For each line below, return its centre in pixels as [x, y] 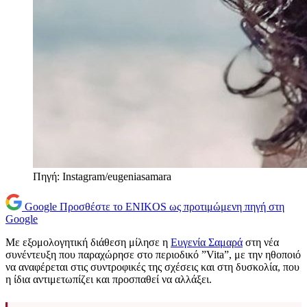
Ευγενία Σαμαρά [207, 243]
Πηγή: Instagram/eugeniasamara [102, 177]
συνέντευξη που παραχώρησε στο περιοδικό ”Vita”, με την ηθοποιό [153, 255]
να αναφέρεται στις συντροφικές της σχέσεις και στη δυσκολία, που [152, 267]
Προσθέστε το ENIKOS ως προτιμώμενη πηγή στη [172, 207]
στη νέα [261, 243]
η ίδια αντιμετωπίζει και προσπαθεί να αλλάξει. [109, 280]
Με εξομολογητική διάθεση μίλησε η [88, 243]
